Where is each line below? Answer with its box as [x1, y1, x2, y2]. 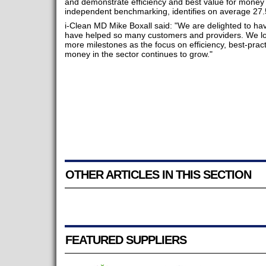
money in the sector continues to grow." [64, 49, 213, 59]
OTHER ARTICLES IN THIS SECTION [65, 168, 251, 182]
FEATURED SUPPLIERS [65, 233, 186, 247]
